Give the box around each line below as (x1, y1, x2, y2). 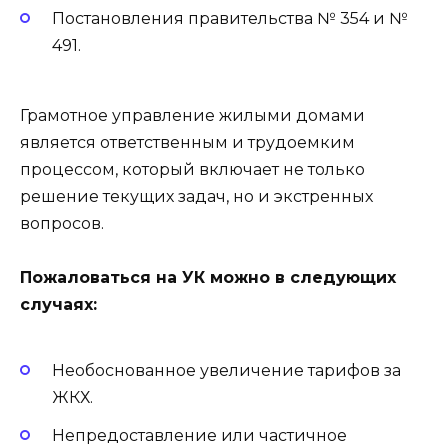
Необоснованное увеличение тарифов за (52, 360, 401, 380)
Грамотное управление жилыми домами (20, 106, 365, 126)
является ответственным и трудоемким (20, 133, 355, 153)
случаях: (20, 295, 97, 315)
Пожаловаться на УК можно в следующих (20, 268, 396, 288)
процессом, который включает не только (20, 160, 365, 180)
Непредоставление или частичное (52, 425, 347, 445)
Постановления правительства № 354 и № (52, 9, 408, 29)
